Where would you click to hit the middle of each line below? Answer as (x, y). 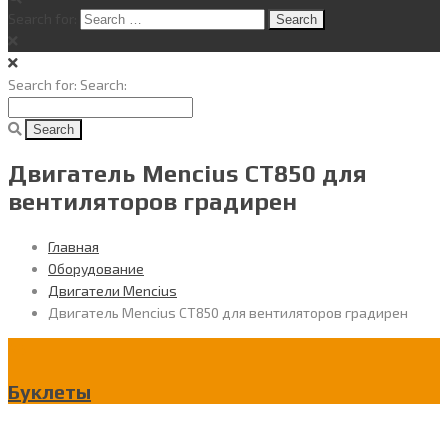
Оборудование (96, 268)
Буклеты (49, 391)
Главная (73, 246)
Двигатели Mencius (112, 290)
